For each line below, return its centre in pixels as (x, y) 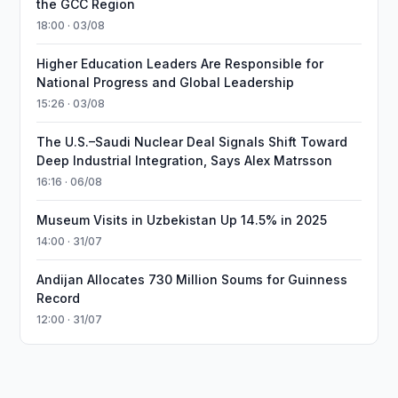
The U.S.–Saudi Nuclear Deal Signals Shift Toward (192, 142)
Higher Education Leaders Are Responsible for (180, 64)
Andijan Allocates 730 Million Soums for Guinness (192, 279)
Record (59, 298)
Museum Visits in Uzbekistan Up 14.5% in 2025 (182, 220)
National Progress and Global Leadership (166, 82)
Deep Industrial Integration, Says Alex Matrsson (185, 160)
